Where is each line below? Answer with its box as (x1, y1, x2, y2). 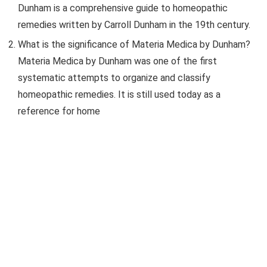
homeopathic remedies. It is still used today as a (18, 88, 221, 100)
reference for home (18, 105, 100, 117)
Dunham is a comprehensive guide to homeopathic (18, 2, 228, 14)
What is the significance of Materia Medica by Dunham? (18, 38, 250, 50)
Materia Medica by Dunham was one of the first (18, 55, 217, 67)
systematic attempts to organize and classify (18, 72, 210, 83)
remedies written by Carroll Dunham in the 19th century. (18, 18, 250, 30)
